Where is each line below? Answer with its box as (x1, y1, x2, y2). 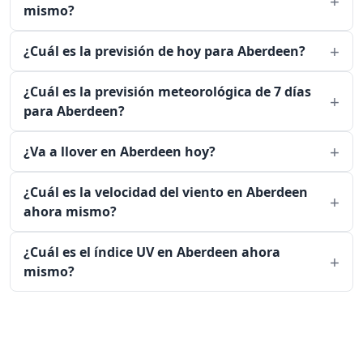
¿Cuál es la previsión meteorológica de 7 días (23, 83, 311, 100)
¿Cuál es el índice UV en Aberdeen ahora (23, 243, 280, 261)
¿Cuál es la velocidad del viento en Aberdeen (23, 183, 308, 201)
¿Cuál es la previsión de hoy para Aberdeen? (23, 42, 305, 60)
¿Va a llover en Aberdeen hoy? (23, 143, 216, 160)
